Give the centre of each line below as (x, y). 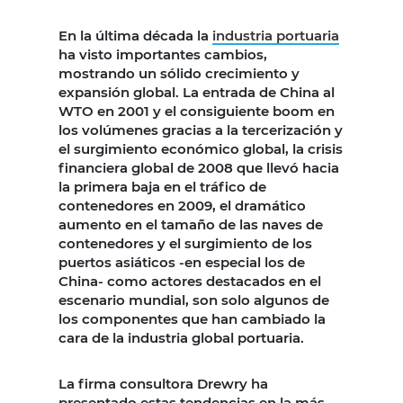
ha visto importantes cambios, (163, 55)
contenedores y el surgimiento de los (185, 244)
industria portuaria (276, 36)
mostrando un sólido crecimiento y (179, 74)
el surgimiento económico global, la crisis (201, 149)
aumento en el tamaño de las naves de (191, 225)
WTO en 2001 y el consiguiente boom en (197, 112)
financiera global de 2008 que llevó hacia (199, 168)
